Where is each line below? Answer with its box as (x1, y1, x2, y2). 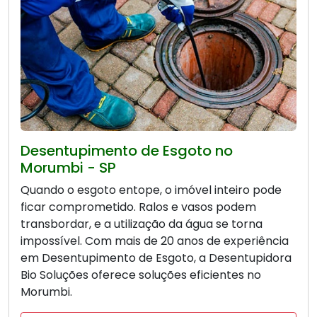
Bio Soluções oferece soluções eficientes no (21, 266, 261, 283)
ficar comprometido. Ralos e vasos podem (21, 198, 256, 215)
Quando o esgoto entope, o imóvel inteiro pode (21, 181, 282, 198)
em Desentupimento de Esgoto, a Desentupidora (21, 249, 292, 266)
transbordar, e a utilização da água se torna (21, 215, 263, 232)
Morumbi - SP (21, 157, 116, 178)
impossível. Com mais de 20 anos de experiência (21, 232, 289, 249)
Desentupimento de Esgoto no (21, 140, 233, 161)
